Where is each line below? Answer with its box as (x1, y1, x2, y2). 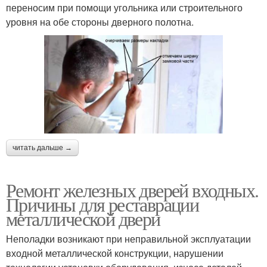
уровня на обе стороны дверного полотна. (6, 14, 194, 29)
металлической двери (6, 206, 160, 232)
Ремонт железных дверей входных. (6, 177, 259, 203)
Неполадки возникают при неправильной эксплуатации (6, 232, 251, 246)
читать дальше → (13, 144, 72, 153)
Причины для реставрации (6, 191, 199, 218)
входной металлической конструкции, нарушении (6, 246, 223, 260)
